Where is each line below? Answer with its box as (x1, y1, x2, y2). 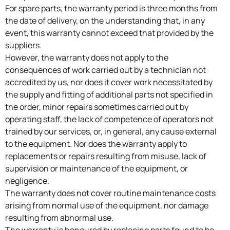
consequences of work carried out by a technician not (5, 64, 206, 76)
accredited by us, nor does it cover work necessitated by (5, 76, 213, 88)
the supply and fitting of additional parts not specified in (5, 89, 213, 101)
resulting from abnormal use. (5, 212, 113, 224)
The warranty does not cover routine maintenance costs (5, 187, 216, 199)
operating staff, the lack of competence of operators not (5, 113, 214, 125)
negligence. (5, 175, 49, 187)
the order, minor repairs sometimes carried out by (5, 101, 188, 113)
